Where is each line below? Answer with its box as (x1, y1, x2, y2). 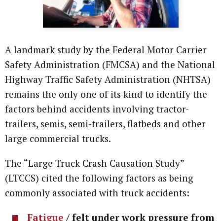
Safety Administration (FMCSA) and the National (5, 58, 215, 71)
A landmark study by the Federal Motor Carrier (5, 43, 207, 56)
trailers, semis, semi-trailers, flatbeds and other (5, 117, 206, 130)
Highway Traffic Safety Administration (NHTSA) (5, 73, 211, 85)
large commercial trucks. (5, 132, 111, 145)
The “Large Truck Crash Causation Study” (5, 156, 184, 169)
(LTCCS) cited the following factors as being (5, 171, 193, 184)
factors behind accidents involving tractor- (5, 102, 189, 115)
